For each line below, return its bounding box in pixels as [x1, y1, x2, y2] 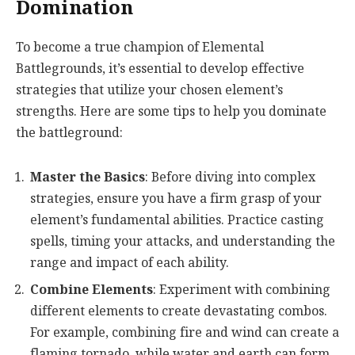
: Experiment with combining [153, 278, 330, 300]
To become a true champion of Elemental [16, 36, 264, 59]
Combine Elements [30, 278, 153, 300]
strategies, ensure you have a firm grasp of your [30, 187, 322, 209]
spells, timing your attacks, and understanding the [30, 230, 335, 252]
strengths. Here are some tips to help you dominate [16, 101, 326, 123]
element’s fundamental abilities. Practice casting [30, 208, 324, 231]
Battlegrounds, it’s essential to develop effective [16, 58, 304, 80]
